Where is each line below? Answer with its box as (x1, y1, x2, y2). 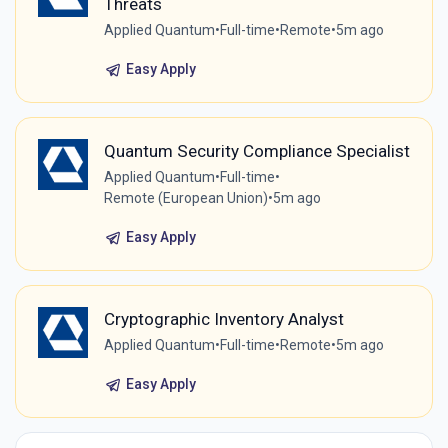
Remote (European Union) (103, 190, 268, 207)
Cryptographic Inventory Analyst (103, 309, 344, 330)
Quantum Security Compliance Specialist (103, 141, 410, 162)
